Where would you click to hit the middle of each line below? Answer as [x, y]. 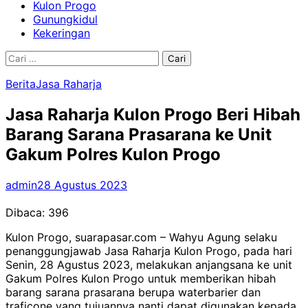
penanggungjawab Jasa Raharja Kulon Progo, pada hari [149, 251]
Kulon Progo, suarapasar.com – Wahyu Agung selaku [141, 237]
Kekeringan [62, 33]
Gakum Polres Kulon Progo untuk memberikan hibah [141, 278]
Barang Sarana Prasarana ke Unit [139, 134]
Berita [21, 84]
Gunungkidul [65, 19]
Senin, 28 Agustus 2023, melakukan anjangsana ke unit [149, 264]
